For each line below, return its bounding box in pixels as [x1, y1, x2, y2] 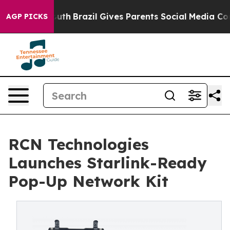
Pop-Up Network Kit [8, 171, 168, 191]
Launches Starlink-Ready [8, 153, 207, 172]
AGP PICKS [6, 12, 48, 21]
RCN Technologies [8, 135, 149, 154]
